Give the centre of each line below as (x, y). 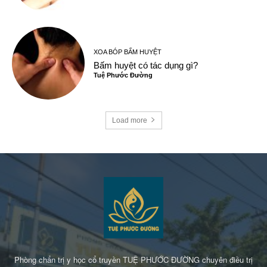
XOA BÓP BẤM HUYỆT (128, 52)
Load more (129, 120)
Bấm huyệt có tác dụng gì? (146, 65)
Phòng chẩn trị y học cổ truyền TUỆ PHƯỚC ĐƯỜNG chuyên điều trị (133, 259)
